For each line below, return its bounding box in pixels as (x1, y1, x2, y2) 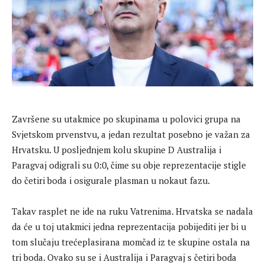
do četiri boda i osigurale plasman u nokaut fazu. (12, 174, 210, 186)
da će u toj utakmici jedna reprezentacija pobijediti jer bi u (12, 220, 246, 232)
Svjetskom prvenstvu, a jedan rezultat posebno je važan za (12, 128, 250, 140)
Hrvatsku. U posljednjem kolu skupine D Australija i (12, 143, 221, 156)
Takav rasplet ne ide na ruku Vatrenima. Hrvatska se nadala (12, 205, 253, 217)
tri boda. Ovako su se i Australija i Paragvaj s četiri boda (12, 251, 237, 263)
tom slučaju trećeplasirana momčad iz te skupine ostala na (12, 235, 250, 248)
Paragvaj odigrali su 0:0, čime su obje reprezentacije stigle (12, 159, 246, 171)
